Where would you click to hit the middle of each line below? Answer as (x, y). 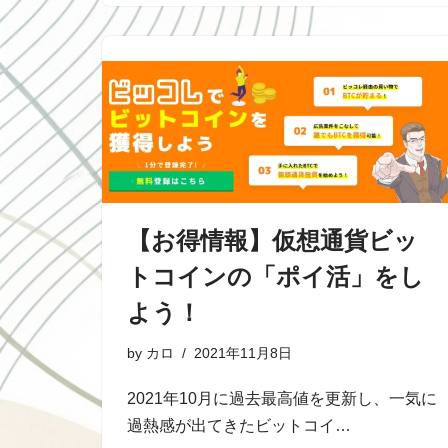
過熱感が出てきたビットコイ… (241, 425)
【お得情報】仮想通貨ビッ (272, 240)
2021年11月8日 (243, 352)
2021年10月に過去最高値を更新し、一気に (282, 398)
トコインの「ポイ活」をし (275, 276)
